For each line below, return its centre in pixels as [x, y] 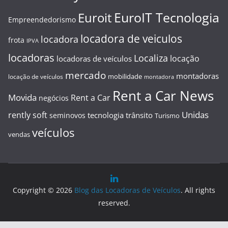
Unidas [195, 115]
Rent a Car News [163, 96]
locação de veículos [36, 76]
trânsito [139, 115]
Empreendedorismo [42, 20]
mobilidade [125, 76]
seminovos [67, 115]
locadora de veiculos [131, 38]
